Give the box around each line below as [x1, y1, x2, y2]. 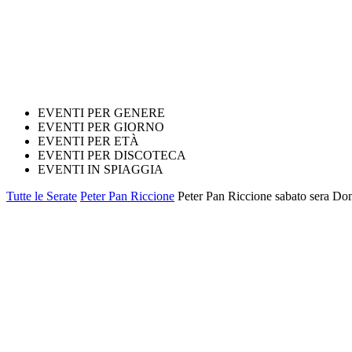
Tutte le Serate [6, 189, 77, 203]
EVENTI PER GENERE [38, 106, 165, 119]
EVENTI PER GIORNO [38, 120, 164, 134]
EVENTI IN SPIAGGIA [38, 163, 163, 176]
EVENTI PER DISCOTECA [38, 148, 186, 162]
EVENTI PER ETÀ [38, 134, 139, 148]
